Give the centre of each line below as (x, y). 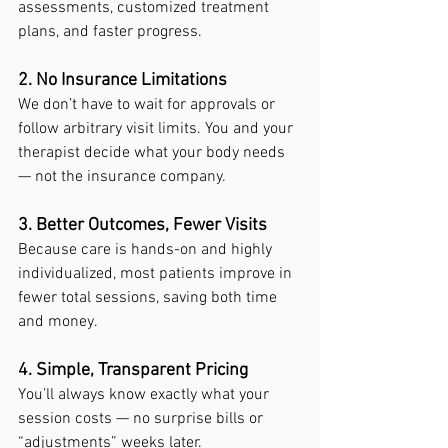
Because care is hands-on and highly (147, 250)
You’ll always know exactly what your (145, 395)
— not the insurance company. (122, 177)
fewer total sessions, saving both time (149, 298)
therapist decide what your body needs (153, 153)
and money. (58, 322)
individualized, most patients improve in (157, 274)
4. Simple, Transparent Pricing (133, 370)
